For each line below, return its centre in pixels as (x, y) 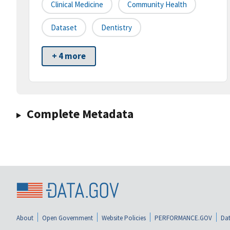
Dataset (64, 28)
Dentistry (117, 28)
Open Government (68, 218)
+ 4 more (69, 56)
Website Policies (124, 218)
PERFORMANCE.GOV (183, 218)
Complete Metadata (80, 114)
